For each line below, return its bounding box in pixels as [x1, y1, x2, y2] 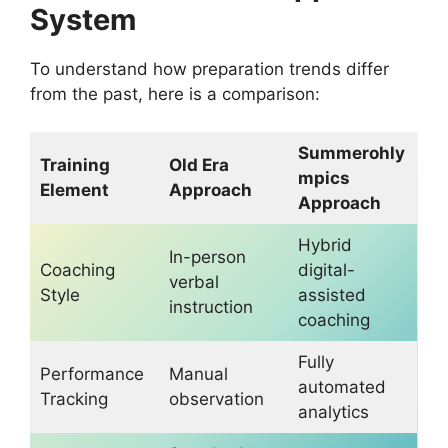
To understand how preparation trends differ [30, 58, 389, 79]
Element [39, 180, 109, 201]
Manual [168, 364, 228, 385]
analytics [297, 402, 369, 423]
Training [39, 155, 110, 176]
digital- [297, 260, 355, 281]
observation [168, 389, 264, 410]
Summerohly [297, 143, 405, 164]
